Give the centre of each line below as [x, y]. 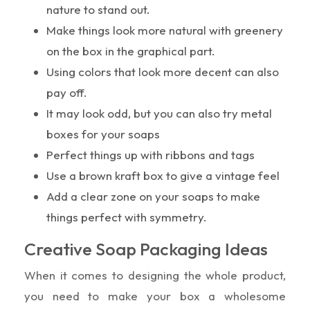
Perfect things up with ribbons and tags [151, 154]
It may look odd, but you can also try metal [159, 113]
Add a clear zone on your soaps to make [153, 196]
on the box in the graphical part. [131, 51]
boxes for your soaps [103, 134]
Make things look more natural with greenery [165, 30]
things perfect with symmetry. [127, 217]
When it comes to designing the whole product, [155, 275]
